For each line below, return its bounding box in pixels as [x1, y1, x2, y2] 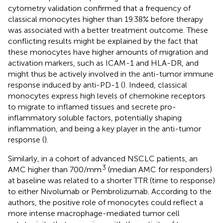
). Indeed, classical [123, 80, 187, 90]
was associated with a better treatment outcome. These [8, 25, 208, 35]
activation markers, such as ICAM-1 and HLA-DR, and [8, 58, 199, 68]
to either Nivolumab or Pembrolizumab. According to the [8, 186, 212, 196]
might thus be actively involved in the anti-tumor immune [8, 69, 214, 79]
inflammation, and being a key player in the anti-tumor [8, 123, 201, 133]
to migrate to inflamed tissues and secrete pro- [8, 102, 176, 111]
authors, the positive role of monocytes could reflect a [8, 197, 203, 207]
